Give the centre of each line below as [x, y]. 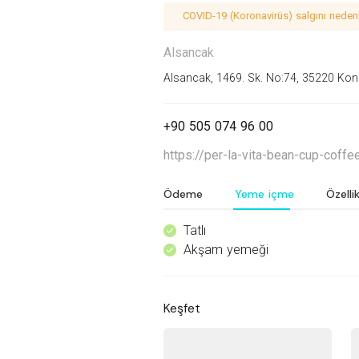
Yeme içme [264, 194]
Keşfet [182, 309]
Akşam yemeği [226, 250]
